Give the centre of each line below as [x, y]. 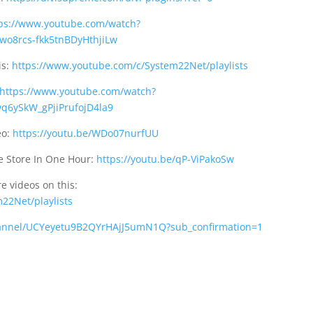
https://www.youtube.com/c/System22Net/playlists [130, 65]
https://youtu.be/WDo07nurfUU [85, 133]
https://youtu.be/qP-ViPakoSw [165, 159]
